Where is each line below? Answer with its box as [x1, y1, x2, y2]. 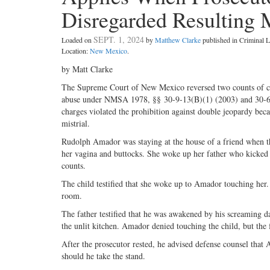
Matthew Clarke [155, 34, 201, 45]
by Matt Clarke [61, 63, 113, 75]
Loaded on [61, 34, 93, 45]
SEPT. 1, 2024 [93, 33, 144, 45]
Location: [61, 45, 90, 55]
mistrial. [61, 117, 90, 129]
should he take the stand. [61, 250, 145, 262]
